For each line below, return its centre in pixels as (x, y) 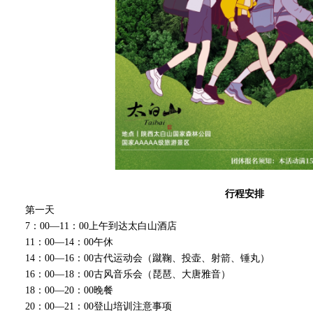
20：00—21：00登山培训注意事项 (99, 306)
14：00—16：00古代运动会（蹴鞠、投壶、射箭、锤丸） (147, 258)
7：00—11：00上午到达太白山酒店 (101, 226)
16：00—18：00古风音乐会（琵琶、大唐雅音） (128, 274)
